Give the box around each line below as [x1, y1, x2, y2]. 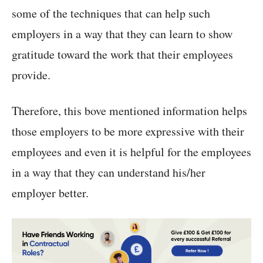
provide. [12, 67, 50, 83]
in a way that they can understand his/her [12, 164, 205, 181]
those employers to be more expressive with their [12, 123, 244, 140]
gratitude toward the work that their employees [12, 46, 233, 63]
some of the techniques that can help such [12, 5, 210, 22]
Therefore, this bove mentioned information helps [12, 103, 247, 119]
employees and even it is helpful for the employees [12, 144, 251, 160]
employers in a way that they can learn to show [12, 26, 232, 42]
